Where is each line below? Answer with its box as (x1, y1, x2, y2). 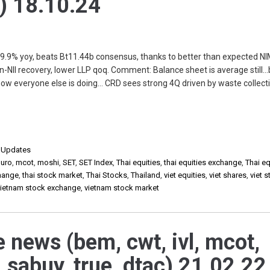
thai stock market (22, 171, 83, 180)
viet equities (164, 171, 206, 180)
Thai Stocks (86, 171, 128, 180)
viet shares (209, 171, 247, 180)
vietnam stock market (84, 183, 160, 192)
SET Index (79, 158, 113, 167)
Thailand (131, 171, 161, 180)
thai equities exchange (164, 158, 242, 167)
